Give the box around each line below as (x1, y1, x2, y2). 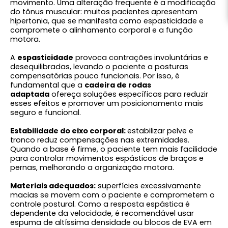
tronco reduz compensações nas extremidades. (10, 135, 189, 145)
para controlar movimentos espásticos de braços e (10, 153, 204, 163)
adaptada (10, 89, 49, 99)
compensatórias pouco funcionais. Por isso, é (10, 71, 180, 81)
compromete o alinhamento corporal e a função (10, 25, 193, 35)
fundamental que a (10, 80, 84, 90)
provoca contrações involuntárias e (73, 52, 208, 63)
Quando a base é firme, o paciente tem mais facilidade (10, 144, 217, 154)
